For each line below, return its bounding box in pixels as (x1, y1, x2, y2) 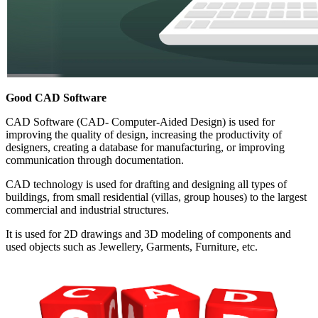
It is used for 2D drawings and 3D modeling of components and (6, 227, 291, 240)
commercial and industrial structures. (6, 203, 169, 216)
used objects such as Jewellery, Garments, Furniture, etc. (6, 240, 258, 253)
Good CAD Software (6, 91, 106, 104)
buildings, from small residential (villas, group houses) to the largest (6, 190, 307, 203)
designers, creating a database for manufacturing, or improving (6, 141, 285, 153)
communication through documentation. (6, 153, 184, 166)
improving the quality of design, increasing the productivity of (6, 128, 282, 141)
